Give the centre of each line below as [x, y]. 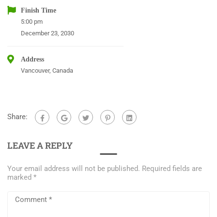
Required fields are [172, 169]
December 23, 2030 [47, 33]
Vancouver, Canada [47, 71]
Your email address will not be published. [74, 169]
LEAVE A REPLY [40, 146]
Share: [17, 117]
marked [20, 178]
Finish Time [39, 10]
